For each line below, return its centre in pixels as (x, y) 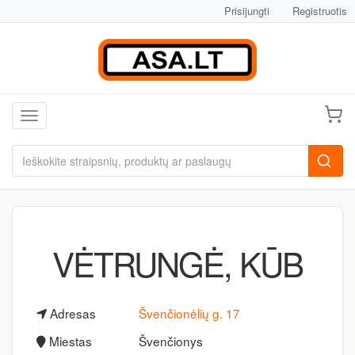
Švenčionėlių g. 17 (189, 313)
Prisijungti (247, 11)
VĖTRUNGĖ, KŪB (177, 263)
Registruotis (320, 11)
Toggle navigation (73, 117)
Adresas (71, 313)
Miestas (69, 341)
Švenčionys (170, 341)
